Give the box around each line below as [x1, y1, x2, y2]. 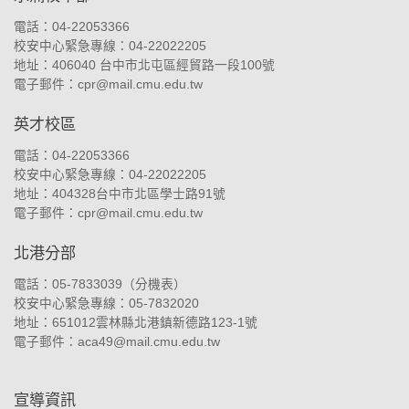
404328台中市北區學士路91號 [52, 187, 225, 202]
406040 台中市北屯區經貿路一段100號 [52, 58, 275, 73]
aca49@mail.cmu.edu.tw [78, 335, 220, 350]
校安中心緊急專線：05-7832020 [14, 297, 199, 311]
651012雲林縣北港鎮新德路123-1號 [52, 316, 257, 330]
